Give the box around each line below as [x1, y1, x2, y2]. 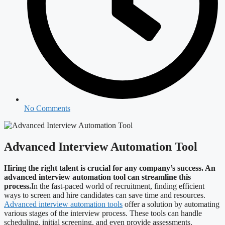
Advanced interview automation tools [4, 199, 123, 208]
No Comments [24, 104, 70, 113]
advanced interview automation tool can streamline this [4, 172, 191, 181]
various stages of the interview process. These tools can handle [4, 208, 202, 217]
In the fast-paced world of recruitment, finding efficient [31, 181, 204, 190]
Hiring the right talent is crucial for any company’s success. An [4, 163, 215, 172]
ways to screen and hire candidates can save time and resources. [4, 190, 205, 199]
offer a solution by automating [123, 199, 219, 208]
